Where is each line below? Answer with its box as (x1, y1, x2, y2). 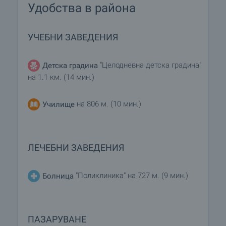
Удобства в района (28, 1, 136, 15)
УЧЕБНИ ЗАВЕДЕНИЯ (28, 32, 118, 42)
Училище (42, 99, 75, 109)
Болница (42, 171, 74, 181)
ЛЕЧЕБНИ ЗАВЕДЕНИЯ (28, 142, 124, 153)
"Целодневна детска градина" (98, 61, 201, 70)
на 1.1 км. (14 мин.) (28, 73, 94, 82)
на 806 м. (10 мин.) (75, 99, 141, 109)
